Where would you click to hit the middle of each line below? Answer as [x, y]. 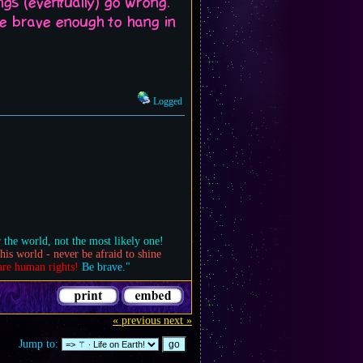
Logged [167, 102]
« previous [137, 320]
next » [178, 320]
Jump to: [38, 344]
